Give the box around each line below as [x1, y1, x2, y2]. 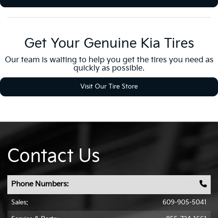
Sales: [11, 198, 28, 206]
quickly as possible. [73, 63, 145, 73]
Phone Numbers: [11, 179, 69, 189]
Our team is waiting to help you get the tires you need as [4, 55, 214, 65]
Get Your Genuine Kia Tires [24, 36, 194, 52]
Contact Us [7, 145, 100, 167]
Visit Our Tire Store [80, 82, 138, 91]
